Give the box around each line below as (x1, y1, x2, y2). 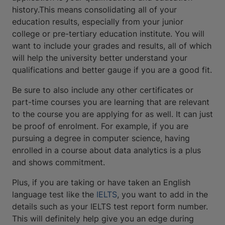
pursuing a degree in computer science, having (12, 133, 190, 144)
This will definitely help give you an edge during (12, 213, 194, 224)
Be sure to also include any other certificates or (12, 85, 193, 95)
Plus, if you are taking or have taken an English (12, 177, 190, 188)
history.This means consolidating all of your (12, 5, 177, 15)
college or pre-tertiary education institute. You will (12, 29, 204, 39)
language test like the (12, 189, 96, 200)
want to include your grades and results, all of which (12, 41, 211, 51)
